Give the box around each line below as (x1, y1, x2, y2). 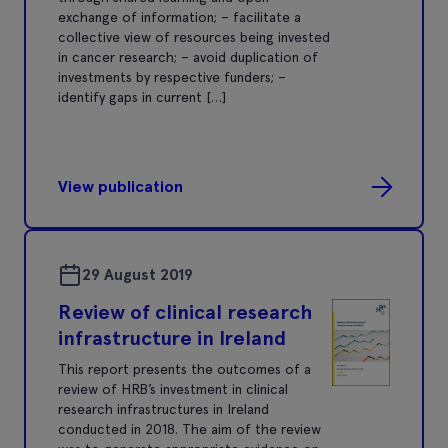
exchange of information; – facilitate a (58, 8, 301, 25)
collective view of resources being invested (58, 28, 330, 45)
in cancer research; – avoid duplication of (58, 48, 318, 65)
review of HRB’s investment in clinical (58, 380, 288, 397)
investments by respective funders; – (58, 68, 286, 85)
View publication (58, 176, 183, 196)
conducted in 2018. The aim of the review (58, 420, 321, 437)
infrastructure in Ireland (58, 325, 286, 350)
